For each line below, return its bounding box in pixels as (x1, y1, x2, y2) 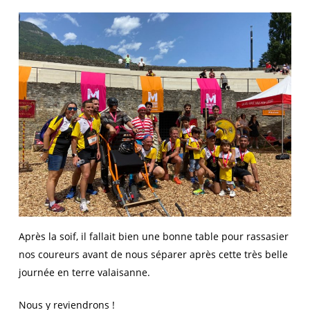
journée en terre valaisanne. (18, 265, 150, 279)
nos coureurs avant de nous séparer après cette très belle (18, 247, 288, 261)
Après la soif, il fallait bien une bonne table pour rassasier (18, 229, 289, 243)
